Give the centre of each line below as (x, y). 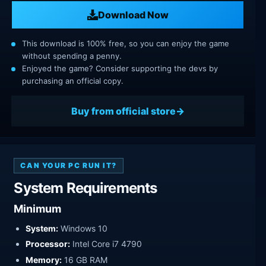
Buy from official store (123, 111)
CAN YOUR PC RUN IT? (69, 166)
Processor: (48, 244)
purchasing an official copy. (73, 81)
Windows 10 (83, 228)
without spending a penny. (72, 56)
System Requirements (85, 188)
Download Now (133, 15)
